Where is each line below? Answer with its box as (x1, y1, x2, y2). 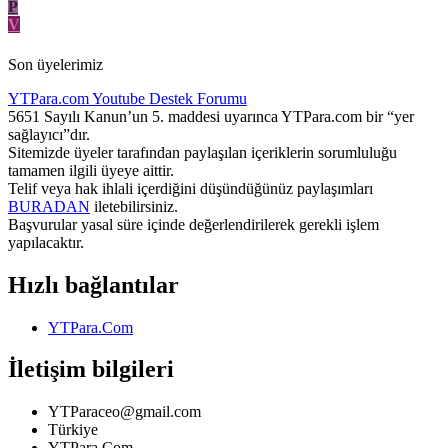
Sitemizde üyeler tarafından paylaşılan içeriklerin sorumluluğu (8, 143, 397, 161)
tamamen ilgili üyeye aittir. (8, 161, 174, 179)
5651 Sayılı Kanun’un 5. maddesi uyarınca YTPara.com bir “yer (8, 107, 414, 125)
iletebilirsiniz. (90, 197, 178, 215)
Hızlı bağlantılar (8, 271, 179, 298)
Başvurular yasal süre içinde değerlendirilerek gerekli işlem (8, 215, 379, 233)
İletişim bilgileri (8, 356, 174, 383)
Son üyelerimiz (8, 55, 103, 73)
